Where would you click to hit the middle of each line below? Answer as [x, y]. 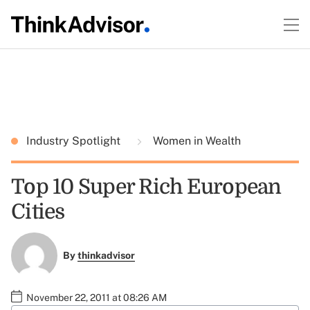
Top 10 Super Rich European [146, 187]
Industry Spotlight [75, 141]
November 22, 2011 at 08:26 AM [97, 297]
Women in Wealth [195, 141]
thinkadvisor [106, 256]
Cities [38, 212]
